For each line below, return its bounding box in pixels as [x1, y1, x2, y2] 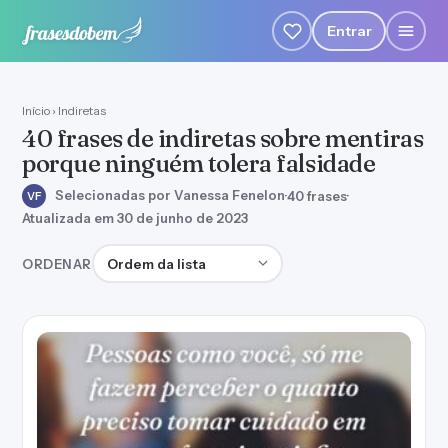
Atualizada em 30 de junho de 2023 [22, 210, 248, 226]
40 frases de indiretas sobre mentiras [22, 124, 424, 153]
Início [22, 103, 50, 118]
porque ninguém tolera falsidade [22, 149, 376, 178]
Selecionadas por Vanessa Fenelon [52, 186, 285, 203]
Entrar [326, 21, 372, 40]
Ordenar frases [90, 245, 202, 265]
